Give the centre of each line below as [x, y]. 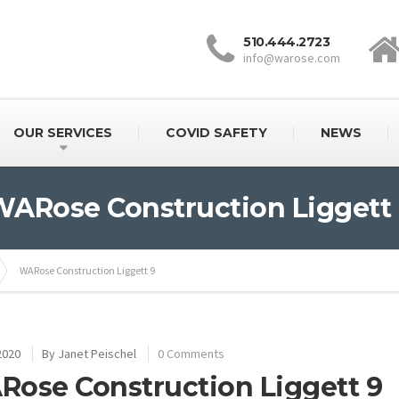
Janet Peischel [97, 354]
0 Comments [191, 354]
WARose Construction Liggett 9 [87, 270]
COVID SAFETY [216, 133]
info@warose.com [292, 58]
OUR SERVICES [62, 133]
